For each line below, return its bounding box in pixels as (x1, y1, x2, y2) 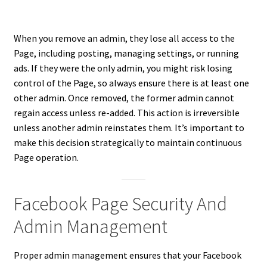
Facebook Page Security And (13, 192, 227, 216)
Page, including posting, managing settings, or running (13, 46, 239, 59)
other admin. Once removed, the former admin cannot (13, 91, 234, 104)
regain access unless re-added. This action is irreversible (13, 106, 240, 119)
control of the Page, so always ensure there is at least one (13, 76, 249, 89)
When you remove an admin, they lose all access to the (13, 32, 235, 44)
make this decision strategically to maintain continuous (13, 136, 242, 148)
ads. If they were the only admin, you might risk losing (13, 61, 232, 74)
